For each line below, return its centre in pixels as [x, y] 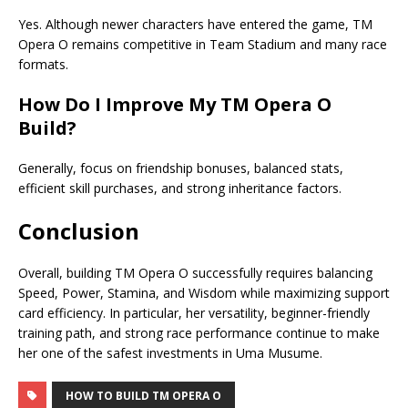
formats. [43, 65]
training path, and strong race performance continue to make [199, 333]
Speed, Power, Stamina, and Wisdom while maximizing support [204, 293]
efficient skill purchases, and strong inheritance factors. [180, 189]
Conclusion [79, 231]
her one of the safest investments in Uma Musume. [170, 353]
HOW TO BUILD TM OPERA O [143, 396]
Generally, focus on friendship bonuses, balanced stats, [181, 168]
